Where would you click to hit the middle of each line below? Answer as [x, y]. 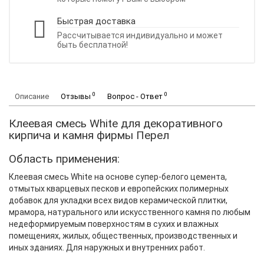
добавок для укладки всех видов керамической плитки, [118, 201]
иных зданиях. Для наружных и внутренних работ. [107, 248]
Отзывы [77, 97]
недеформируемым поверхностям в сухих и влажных [114, 224]
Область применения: [64, 159]
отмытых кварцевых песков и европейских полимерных [119, 189]
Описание [32, 97]
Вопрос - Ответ [136, 97]
